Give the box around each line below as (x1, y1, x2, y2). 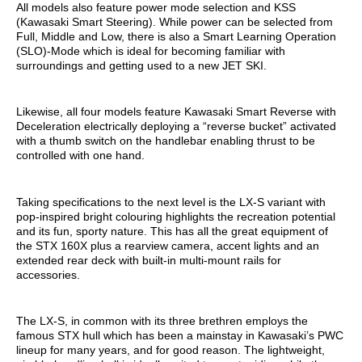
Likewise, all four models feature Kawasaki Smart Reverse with (16, 105, 336, 119)
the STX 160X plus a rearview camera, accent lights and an (16, 238, 319, 252)
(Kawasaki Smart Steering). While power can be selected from (16, 15, 333, 28)
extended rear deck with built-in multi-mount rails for (16, 253, 281, 267)
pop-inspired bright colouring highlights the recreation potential (16, 209, 335, 223)
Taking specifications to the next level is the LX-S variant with (16, 195, 326, 208)
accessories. (16, 267, 80, 281)
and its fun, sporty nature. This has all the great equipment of (16, 224, 328, 238)
